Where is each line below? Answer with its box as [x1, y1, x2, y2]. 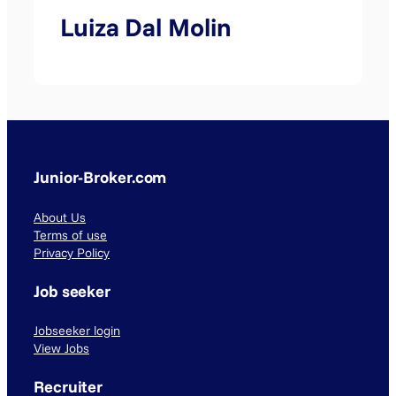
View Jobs [34, 340, 89, 357]
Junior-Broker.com [34, 167, 167, 188]
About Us [34, 209, 86, 225]
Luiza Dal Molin [60, 11, 232, 42]
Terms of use [34, 226, 107, 243]
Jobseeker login [34, 323, 120, 339]
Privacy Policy [34, 244, 110, 261]
